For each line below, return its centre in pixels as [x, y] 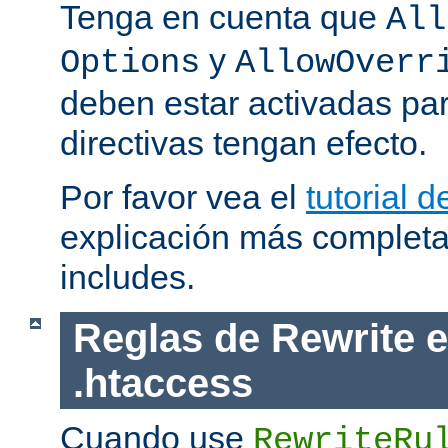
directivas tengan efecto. [243, 142]
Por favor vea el [183, 196]
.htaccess [162, 382]
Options [130, 62]
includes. [127, 276]
